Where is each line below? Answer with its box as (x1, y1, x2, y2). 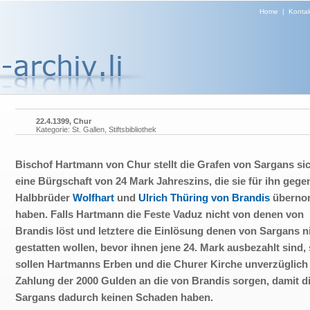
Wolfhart (73, 192, 114, 203)
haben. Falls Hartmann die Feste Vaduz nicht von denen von (15, 208, 304, 220)
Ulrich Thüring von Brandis (138, 192, 270, 203)
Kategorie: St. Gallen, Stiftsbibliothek (36, 125, 156, 134)
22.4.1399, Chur (36, 117, 91, 125)
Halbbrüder (15, 192, 73, 203)
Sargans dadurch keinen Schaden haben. (15, 291, 213, 303)
